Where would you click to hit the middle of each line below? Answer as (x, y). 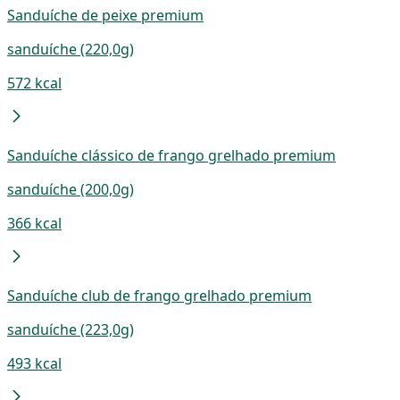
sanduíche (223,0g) (71, 329)
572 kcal (34, 83)
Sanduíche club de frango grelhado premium (159, 295)
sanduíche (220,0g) (71, 49)
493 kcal (34, 363)
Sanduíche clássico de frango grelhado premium (171, 155)
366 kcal (34, 223)
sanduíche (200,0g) (71, 189)
